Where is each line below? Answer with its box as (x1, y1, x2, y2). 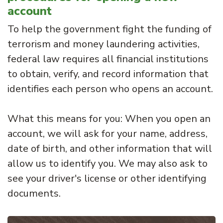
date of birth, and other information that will (7, 141, 212, 155)
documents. (7, 186, 61, 200)
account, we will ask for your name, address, (7, 126, 208, 140)
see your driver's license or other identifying (7, 171, 207, 185)
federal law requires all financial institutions (7, 52, 209, 66)
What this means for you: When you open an (7, 111, 211, 125)
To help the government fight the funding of (7, 22, 212, 36)
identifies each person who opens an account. (7, 82, 213, 96)
